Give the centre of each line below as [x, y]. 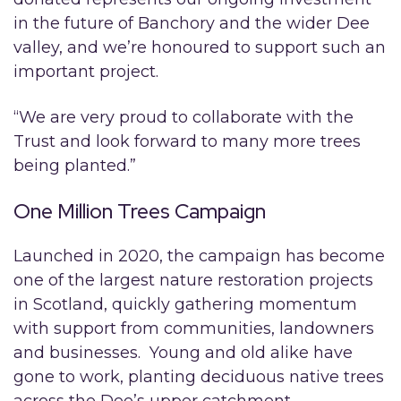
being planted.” [75, 165]
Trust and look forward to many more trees [187, 141]
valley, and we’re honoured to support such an [200, 47]
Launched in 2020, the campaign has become [199, 256]
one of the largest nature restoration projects [193, 280]
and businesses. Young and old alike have [183, 352]
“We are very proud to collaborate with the [183, 117]
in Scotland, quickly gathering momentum [185, 304]
